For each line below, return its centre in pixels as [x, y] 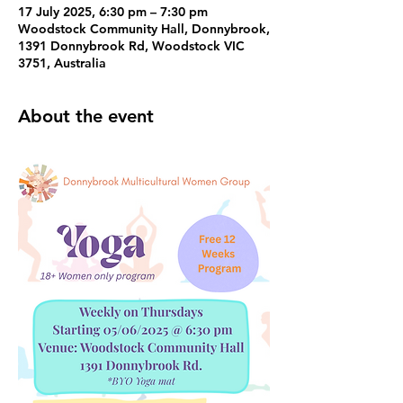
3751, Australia [62, 63]
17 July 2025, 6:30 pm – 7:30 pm [113, 12]
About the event [86, 116]
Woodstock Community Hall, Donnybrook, [144, 29]
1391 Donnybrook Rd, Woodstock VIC [131, 46]
